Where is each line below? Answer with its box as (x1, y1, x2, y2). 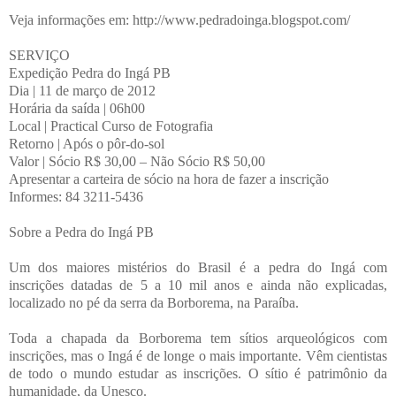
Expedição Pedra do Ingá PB (9, 65, 171, 80)
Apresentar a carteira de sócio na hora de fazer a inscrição (9, 171, 329, 187)
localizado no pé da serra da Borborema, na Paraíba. (9, 294, 299, 310)
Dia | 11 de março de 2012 (9, 82, 156, 98)
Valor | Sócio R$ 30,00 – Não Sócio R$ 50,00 (9, 153, 265, 169)
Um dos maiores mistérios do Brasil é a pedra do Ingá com (9, 259, 387, 275)
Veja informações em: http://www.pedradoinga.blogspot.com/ (9, 11, 350, 27)
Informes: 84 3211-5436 (9, 188, 143, 204)
